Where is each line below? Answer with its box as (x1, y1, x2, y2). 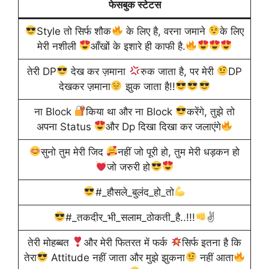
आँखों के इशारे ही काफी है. (90, 40, 186, 52)
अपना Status (36, 120, 94, 133)
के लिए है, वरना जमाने (122, 25, 208, 37)
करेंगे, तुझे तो (187, 105, 235, 118)
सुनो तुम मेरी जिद (41, 145, 106, 158)
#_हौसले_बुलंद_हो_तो (95, 186, 174, 198)
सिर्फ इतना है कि (181, 236, 241, 249)
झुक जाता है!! (122, 80, 175, 92)
